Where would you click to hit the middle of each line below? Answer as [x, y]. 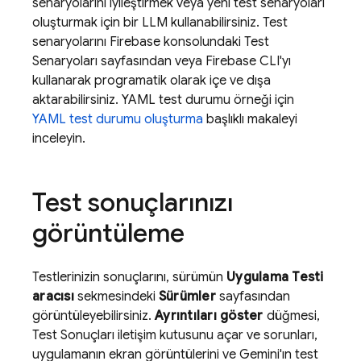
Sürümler [187, 297]
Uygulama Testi [275, 277]
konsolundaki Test [215, 42]
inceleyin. [59, 139]
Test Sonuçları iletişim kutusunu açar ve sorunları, [175, 335]
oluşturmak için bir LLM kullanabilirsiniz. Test [160, 23]
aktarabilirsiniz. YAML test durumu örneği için [163, 100]
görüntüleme [108, 233]
